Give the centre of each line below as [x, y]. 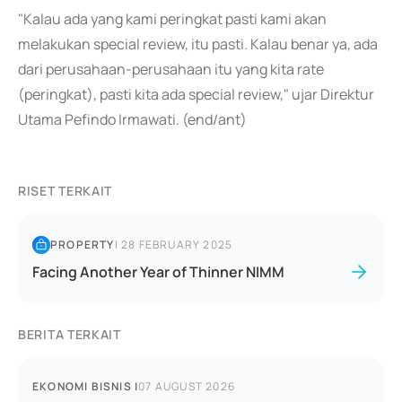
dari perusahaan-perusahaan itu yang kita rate [171, 69]
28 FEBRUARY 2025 [177, 245]
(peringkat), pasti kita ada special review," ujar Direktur [196, 94]
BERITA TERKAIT [70, 334]
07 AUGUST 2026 [187, 386]
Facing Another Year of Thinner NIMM [158, 272]
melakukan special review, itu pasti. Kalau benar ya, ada [198, 44]
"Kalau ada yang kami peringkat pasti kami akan [172, 19]
